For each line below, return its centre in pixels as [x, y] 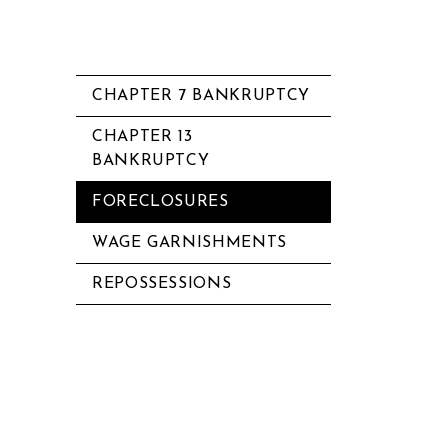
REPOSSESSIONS [162, 284]
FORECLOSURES [160, 202]
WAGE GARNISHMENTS [189, 243]
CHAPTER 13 [142, 137]
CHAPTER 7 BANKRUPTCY [201, 96]
